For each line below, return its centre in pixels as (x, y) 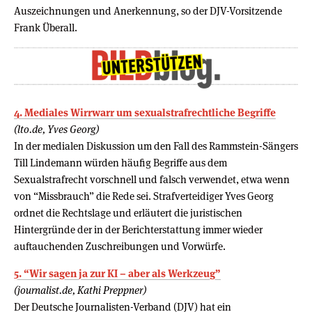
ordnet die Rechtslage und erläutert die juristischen (128, 212)
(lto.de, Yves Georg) (56, 129)
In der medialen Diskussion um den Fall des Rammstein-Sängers (156, 146)
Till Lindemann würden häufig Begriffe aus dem (120, 162)
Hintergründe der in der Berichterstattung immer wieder (138, 229)
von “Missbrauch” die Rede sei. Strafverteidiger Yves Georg (144, 196)
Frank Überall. (46, 27)
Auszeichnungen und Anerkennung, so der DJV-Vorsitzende (148, 10)
